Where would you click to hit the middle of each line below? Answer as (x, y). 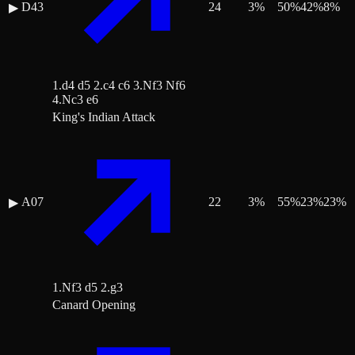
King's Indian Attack (104, 117)
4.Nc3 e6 (75, 100)
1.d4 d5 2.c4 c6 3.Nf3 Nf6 (119, 86)
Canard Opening (94, 305)
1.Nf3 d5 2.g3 (88, 288)
